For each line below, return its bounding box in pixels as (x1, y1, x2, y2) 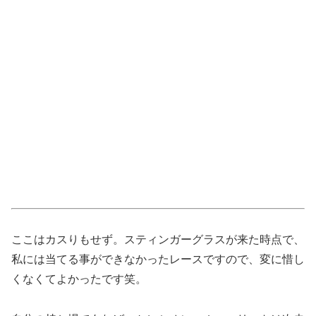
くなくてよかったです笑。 (11, 273, 147, 285)
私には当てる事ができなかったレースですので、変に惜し (11, 253, 305, 265)
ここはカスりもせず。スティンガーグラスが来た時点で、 (11, 233, 305, 245)
